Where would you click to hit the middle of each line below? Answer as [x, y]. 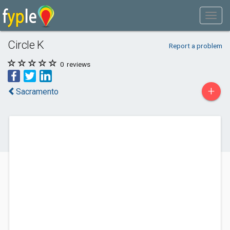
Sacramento [37, 92]
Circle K [26, 45]
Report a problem [195, 46]
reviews [78, 64]
